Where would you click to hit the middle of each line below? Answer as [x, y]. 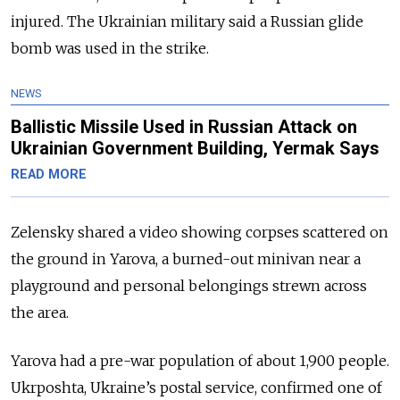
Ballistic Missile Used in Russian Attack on [184, 127]
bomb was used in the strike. [110, 49]
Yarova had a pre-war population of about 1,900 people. [200, 361]
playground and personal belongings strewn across [189, 286]
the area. [40, 313]
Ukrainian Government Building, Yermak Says [195, 149]
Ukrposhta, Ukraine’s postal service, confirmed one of [196, 388]
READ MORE [49, 175]
